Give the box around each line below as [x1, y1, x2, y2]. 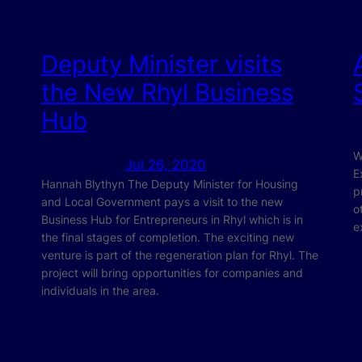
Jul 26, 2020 [124, 157, 206, 174]
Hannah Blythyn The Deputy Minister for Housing [40, 177, 298, 192]
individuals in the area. [40, 284, 159, 298]
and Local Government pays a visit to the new [40, 195, 283, 209]
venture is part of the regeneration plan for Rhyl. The [40, 248, 318, 263]
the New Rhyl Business [40, 77, 293, 107]
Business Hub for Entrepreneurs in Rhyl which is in [40, 213, 303, 227]
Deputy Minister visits [40, 48, 282, 78]
